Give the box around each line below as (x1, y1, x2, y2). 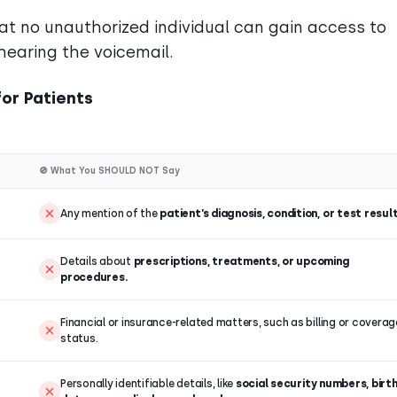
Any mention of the (60, 207, 160, 220)
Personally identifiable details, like (60, 378, 236, 390)
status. (60, 332, 98, 345)
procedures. (60, 271, 128, 284)
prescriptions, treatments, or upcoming (133, 255, 350, 268)
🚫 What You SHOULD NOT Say (39, 166, 180, 175)
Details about (60, 255, 134, 268)
